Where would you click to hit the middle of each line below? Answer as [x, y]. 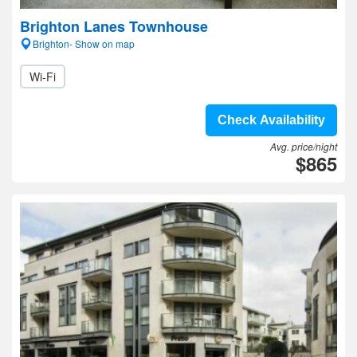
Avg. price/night [304, 146]
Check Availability [271, 120]
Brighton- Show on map [84, 43]
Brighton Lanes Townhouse [114, 26]
